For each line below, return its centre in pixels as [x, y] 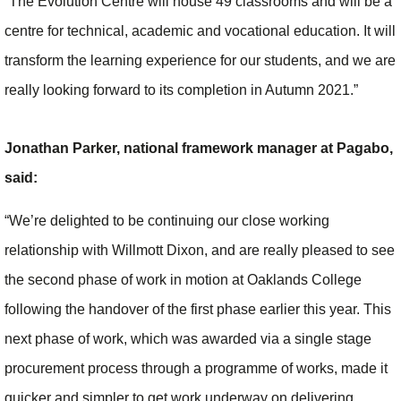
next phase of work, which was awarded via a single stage [188, 338]
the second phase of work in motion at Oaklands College [183, 279]
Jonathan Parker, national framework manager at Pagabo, [199, 149]
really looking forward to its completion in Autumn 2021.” [181, 90]
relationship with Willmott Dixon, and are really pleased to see [200, 250]
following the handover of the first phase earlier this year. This [198, 309]
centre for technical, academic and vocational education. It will [200, 31]
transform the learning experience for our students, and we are [200, 61]
